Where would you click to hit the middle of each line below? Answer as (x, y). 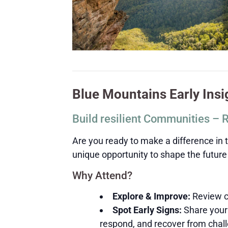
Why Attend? (102, 175)
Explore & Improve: (151, 196)
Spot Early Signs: (147, 210)
